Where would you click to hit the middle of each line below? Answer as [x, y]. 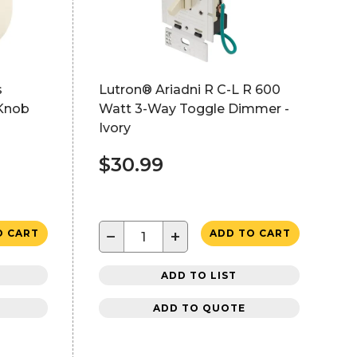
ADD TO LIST [199, 275]
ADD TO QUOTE [199, 308]
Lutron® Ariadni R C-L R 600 [189, 90]
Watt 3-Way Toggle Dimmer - [194, 109]
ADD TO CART [250, 233]
